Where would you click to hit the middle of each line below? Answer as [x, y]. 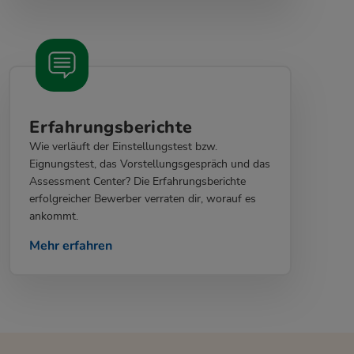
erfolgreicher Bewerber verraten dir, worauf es [143, 199]
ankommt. [54, 217]
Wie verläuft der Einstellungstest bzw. [124, 147]
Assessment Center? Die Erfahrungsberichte [138, 182]
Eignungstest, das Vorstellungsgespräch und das [150, 164]
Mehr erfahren [71, 246]
